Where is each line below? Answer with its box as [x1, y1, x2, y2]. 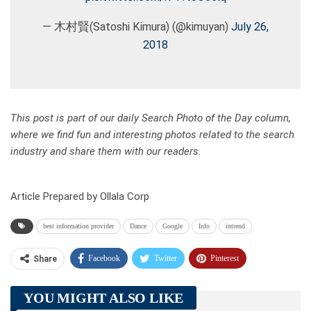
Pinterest [210, 253, 239, 264]
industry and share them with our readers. [10, 145, 201, 158]
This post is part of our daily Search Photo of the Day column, [10, 112, 291, 125]
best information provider [43, 222, 114, 230]
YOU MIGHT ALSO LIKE [24, 290, 184, 306]
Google [162, 222, 183, 230]
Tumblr [152, 280, 176, 290]
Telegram [92, 280, 122, 290]
